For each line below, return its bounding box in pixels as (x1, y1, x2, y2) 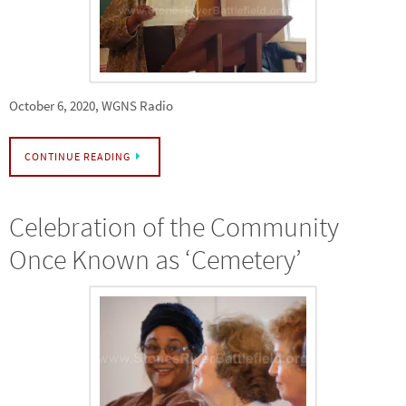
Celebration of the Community (9, 208, 339, 244)
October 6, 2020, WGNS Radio (9, 96, 173, 114)
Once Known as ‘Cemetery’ (9, 241, 302, 276)
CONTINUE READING (24, 149, 130, 163)
